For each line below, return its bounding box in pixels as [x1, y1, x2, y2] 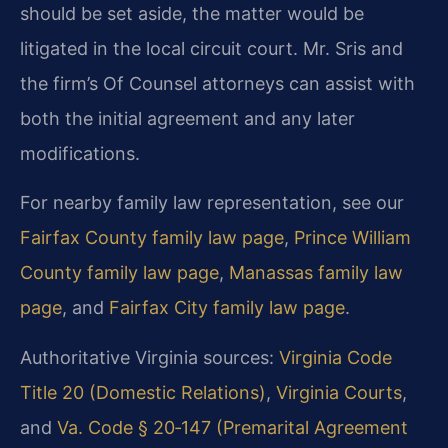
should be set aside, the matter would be [20, 2, 364, 24]
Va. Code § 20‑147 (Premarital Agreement [57, 416, 408, 438]
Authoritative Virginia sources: [20, 346, 279, 368]
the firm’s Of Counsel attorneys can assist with [20, 72, 415, 94]
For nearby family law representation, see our [20, 192, 404, 214]
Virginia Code [279, 346, 392, 368]
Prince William [294, 227, 411, 249]
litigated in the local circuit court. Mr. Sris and [20, 37, 403, 59]
